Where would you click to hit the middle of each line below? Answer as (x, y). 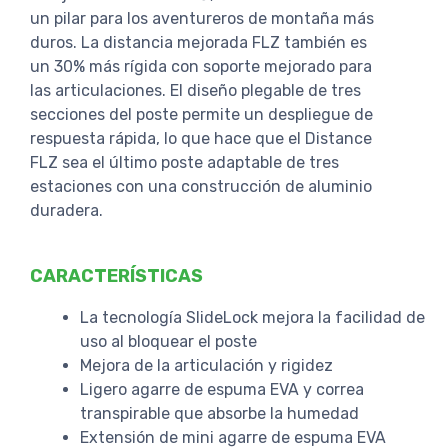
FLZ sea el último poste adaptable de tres (184, 162)
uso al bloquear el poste (168, 341)
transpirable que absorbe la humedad (219, 413)
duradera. (66, 210)
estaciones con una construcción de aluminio (201, 186)
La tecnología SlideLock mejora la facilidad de (252, 317)
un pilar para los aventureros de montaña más (202, 18)
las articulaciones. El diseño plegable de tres (195, 90)
